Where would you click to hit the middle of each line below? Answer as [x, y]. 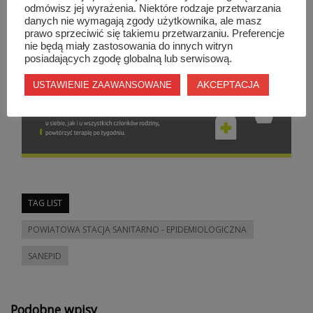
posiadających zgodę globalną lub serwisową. [128, 59]
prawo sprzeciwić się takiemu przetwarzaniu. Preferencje [154, 34]
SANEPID [45, 256]
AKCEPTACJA [228, 85]
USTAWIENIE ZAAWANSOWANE [102, 85]
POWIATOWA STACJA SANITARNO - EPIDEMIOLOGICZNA [138, 230]
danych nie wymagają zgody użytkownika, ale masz [143, 21]
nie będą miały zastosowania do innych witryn [129, 46]
